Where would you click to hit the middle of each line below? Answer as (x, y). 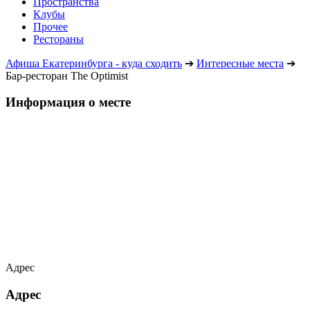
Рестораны (58, 39)
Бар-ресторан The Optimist (67, 75)
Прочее (51, 26)
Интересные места (240, 63)
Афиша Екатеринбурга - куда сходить (94, 63)
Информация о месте (68, 102)
